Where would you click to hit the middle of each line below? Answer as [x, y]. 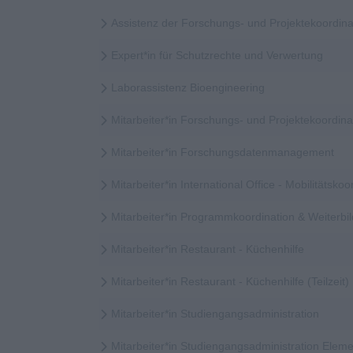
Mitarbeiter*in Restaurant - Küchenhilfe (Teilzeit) [230, 282]
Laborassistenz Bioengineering [188, 88]
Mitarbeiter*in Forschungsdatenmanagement [223, 152]
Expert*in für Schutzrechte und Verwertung [217, 56]
